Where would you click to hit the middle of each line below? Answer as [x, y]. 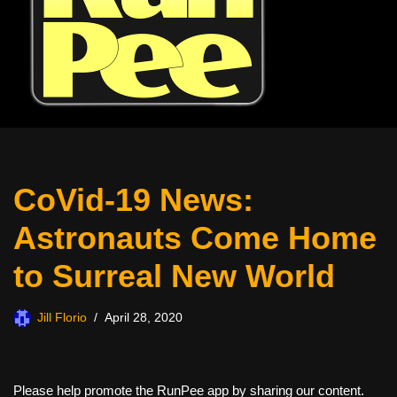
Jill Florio [62, 318]
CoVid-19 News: [133, 200]
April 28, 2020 [144, 318]
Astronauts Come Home [195, 238]
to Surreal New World [174, 276]
